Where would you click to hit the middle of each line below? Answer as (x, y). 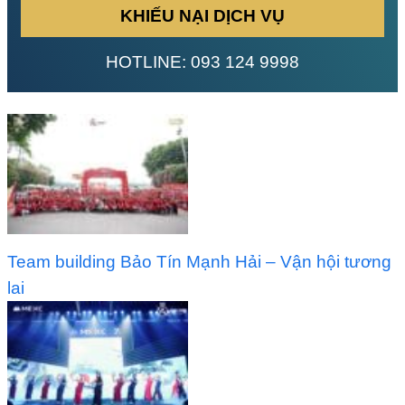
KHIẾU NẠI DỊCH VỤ (202, 16)
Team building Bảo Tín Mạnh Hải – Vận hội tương (200, 261)
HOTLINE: (148, 62)
